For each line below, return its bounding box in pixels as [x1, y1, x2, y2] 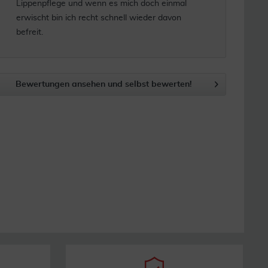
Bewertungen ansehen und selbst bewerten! [16, 80, 193, 89]
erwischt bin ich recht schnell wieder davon [16, 14, 181, 22]
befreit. [16, 28, 43, 36]
